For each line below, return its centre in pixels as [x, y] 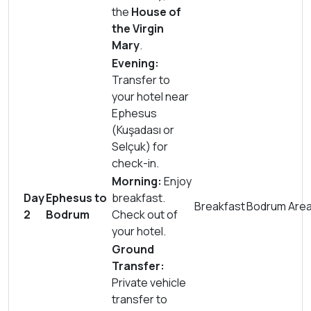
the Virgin [138, 28]
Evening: [135, 63]
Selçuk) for [140, 146]
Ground [133, 249]
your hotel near [150, 96]
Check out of [145, 215]
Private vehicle [149, 283]
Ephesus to [76, 198]
